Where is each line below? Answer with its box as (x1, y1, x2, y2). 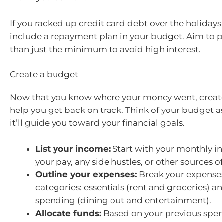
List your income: (35, 143, 111, 154)
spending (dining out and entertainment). (35, 195, 211, 205)
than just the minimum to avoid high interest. (10, 44, 201, 54)
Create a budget (10, 69, 78, 80)
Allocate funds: (35, 208, 101, 218)
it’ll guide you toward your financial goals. (10, 118, 185, 128)
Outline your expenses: (35, 169, 137, 179)
